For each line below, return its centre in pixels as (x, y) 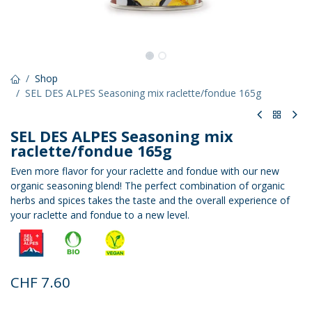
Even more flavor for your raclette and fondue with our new (145, 171)
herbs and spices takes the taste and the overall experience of (150, 200)
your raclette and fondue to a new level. (100, 215)
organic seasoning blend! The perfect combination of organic (148, 186)
